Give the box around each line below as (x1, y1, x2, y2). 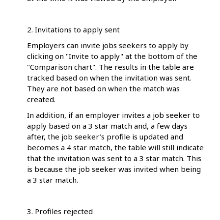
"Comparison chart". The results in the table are (27, 62, 194, 72)
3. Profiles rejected (27, 206, 93, 217)
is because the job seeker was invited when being (27, 164, 201, 174)
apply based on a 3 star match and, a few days (27, 121, 188, 131)
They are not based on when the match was (27, 83, 180, 94)
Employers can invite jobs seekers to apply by (27, 40, 189, 51)
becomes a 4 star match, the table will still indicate (27, 142, 204, 153)
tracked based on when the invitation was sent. (27, 73, 192, 83)
